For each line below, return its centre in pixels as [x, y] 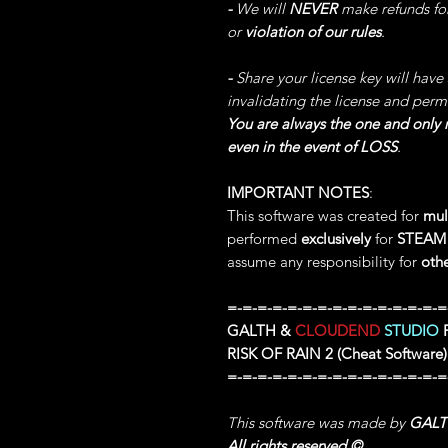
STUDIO [411, 330]
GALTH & [261, 330]
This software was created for [325, 215]
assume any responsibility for [324, 261]
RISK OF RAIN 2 [280, 353]
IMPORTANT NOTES [298, 192]
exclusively [336, 238]
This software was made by [318, 422]
